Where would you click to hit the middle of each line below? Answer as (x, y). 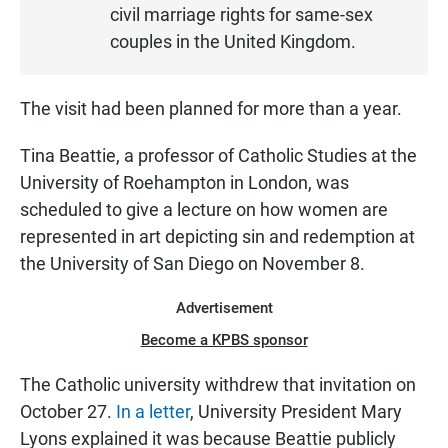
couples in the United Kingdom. (233, 41)
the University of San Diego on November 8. (192, 263)
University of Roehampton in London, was (184, 182)
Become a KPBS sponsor (224, 339)
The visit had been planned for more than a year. (211, 108)
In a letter (153, 411)
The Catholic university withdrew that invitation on (218, 384)
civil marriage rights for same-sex (241, 14)
